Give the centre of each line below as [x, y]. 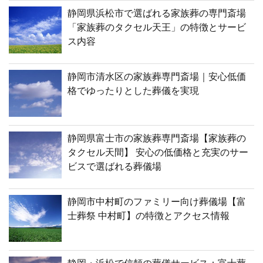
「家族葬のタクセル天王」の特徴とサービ [157, 27]
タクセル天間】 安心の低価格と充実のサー [158, 152]
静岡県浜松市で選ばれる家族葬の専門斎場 [157, 13]
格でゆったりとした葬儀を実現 [133, 91]
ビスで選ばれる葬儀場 [114, 166]
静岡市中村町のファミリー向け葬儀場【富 [157, 202]
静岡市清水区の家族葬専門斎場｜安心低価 [157, 77]
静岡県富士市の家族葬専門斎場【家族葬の [157, 138]
